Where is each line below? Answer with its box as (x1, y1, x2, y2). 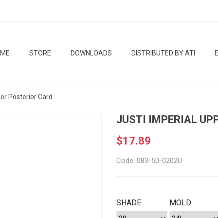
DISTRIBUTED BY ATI (131, 49, 195, 57)
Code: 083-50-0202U (116, 156, 182, 165)
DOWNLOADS (71, 49, 112, 57)
